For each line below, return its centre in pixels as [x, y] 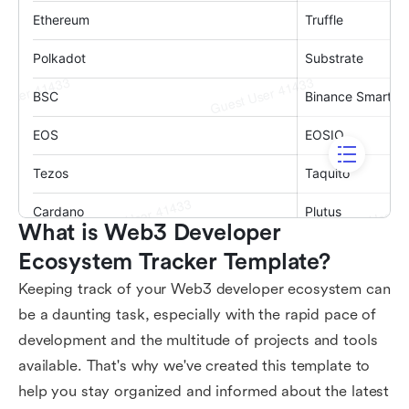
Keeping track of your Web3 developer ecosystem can [204, 289]
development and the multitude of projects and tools [198, 340]
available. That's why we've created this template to [194, 366]
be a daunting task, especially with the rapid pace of [198, 315]
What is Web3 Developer [150, 233]
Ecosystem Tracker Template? [174, 262]
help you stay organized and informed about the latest [204, 391]
